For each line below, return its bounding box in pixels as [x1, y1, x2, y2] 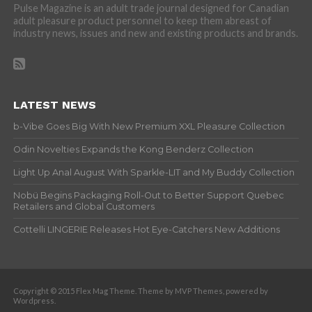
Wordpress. [13, 296, 56, 306]
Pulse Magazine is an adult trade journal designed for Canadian [13, 2, 289, 15]
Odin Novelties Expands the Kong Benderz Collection [13, 144, 253, 155]
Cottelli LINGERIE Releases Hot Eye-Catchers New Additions [13, 224, 280, 235]
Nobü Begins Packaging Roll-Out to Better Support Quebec [13, 190, 284, 201]
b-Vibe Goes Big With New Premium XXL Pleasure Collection [13, 121, 285, 132]
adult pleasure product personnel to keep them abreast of [13, 15, 272, 27]
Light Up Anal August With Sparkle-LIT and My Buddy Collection [13, 167, 295, 178]
